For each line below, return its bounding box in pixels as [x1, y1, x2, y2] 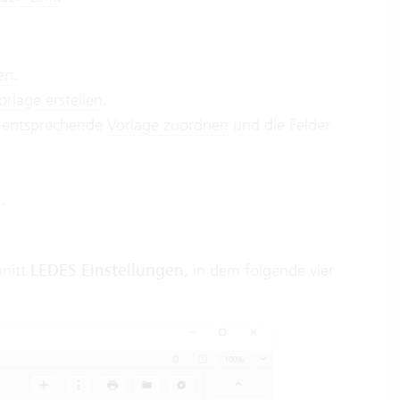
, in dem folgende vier [183, 260, 334, 280]
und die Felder [228, 114, 330, 135]
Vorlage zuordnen [106, 114, 229, 135]
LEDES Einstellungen [29, 260, 184, 281]
